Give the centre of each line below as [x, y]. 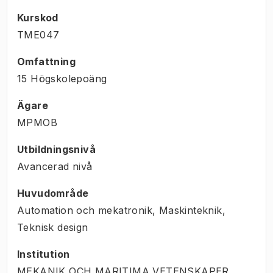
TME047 [38, 34]
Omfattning [46, 61]
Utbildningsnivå [56, 149]
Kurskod [38, 17]
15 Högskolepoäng [62, 78]
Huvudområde [53, 193]
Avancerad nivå [55, 166]
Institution [44, 254]
